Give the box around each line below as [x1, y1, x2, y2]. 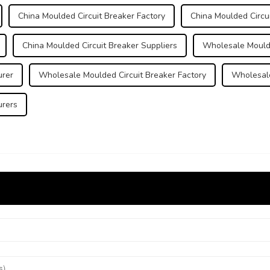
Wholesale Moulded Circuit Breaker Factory [39, 69, 206, 81]
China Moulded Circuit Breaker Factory [18, 10, 165, 22]
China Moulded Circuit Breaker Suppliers [22, 40, 177, 52]
